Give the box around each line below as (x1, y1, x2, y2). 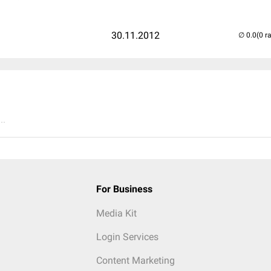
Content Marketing (96, 255, 175, 266)
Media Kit (96, 207, 137, 219)
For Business (96, 183, 152, 195)
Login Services (96, 231, 158, 243)
